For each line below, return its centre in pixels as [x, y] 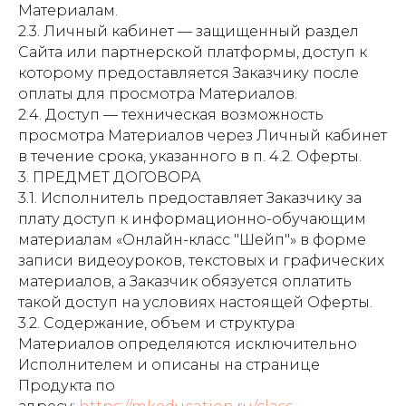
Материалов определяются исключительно [188, 344]
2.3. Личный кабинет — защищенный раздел [188, 31]
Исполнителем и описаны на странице [169, 365]
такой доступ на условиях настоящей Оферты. [195, 302]
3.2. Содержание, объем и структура [156, 323]
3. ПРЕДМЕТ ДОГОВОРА [110, 177]
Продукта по [67, 386]
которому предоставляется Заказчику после [188, 73]
